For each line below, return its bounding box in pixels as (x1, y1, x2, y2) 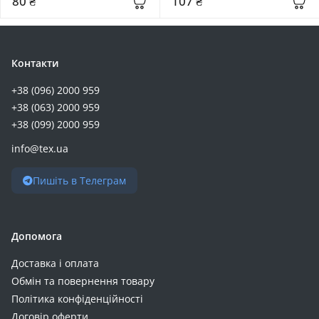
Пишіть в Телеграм (33, 174, 126, 188)
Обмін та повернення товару (11, 274, 155, 288)
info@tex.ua (11, 142, 68, 156)
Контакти (11, 56, 59, 70)
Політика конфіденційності (11, 292, 143, 306)
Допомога (11, 229, 62, 244)
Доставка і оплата (11, 256, 99, 271)
